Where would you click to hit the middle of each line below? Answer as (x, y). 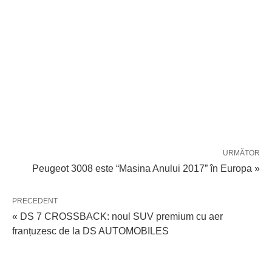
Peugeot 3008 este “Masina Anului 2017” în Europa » (146, 168)
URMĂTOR (241, 153)
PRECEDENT (35, 201)
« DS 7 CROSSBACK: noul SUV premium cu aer (117, 216)
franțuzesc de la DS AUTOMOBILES (90, 231)
